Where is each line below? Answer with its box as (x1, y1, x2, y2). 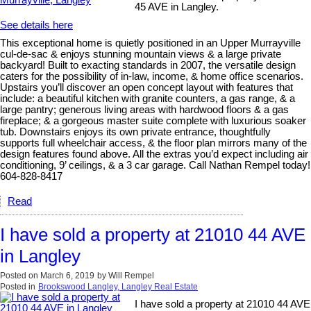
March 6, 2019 (40, 270, 94, 280)
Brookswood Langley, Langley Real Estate (38, 281, 198, 292)
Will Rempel (108, 270, 154, 280)
